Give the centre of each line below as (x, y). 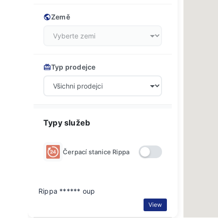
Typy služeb (67, 123)
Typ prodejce (73, 67)
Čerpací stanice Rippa (96, 152)
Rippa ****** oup (67, 191)
